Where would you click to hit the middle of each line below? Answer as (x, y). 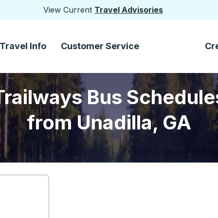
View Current (69, 10)
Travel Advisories (129, 10)
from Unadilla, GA (109, 122)
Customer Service (100, 46)
